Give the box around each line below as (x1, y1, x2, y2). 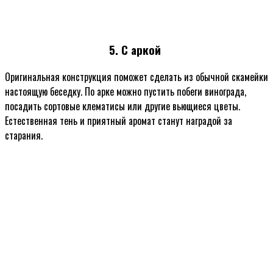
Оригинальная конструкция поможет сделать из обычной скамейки (5, 69, 268, 84)
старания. (5, 128, 43, 143)
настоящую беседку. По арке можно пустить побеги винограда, (5, 84, 246, 99)
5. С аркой (109, 41, 164, 58)
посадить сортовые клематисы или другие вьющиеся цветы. (5, 99, 240, 113)
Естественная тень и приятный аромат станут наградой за (5, 113, 232, 128)
